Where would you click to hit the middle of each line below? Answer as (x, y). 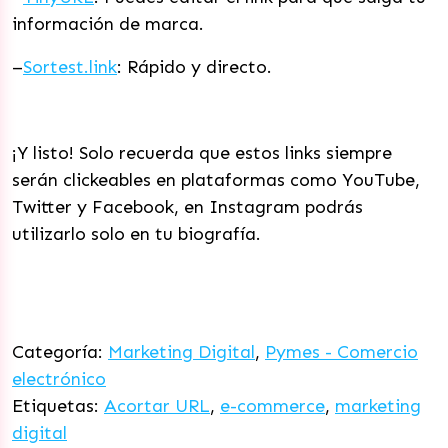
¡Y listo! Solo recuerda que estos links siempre (202, 153)
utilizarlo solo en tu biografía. (136, 234)
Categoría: (60, 352)
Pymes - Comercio (341, 352)
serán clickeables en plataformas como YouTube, (216, 180)
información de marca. (108, 24)
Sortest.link (70, 67)
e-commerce (272, 406)
